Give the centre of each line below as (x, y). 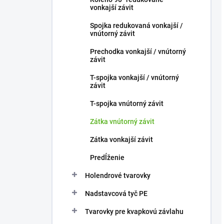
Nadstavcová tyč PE (116, 193)
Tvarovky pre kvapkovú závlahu (134, 211)
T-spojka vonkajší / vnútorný (134, 77)
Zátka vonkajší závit (121, 139)
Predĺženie (107, 157)
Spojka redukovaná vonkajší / (136, 25)
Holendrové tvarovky (118, 175)
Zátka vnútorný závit (122, 121)
